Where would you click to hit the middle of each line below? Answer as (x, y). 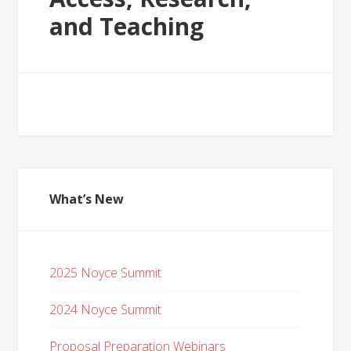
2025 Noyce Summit (106, 273)
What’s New (87, 199)
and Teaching (127, 26)
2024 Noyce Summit (106, 309)
